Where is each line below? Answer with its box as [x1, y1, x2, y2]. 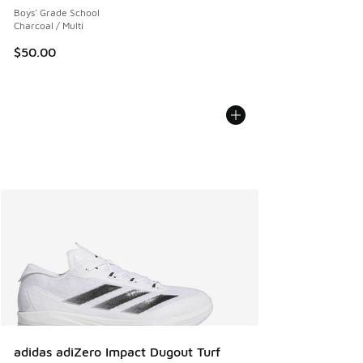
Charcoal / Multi [14, 19, 83, 32]
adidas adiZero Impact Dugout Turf [14, 344, 220, 359]
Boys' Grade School [14, 6, 100, 19]
